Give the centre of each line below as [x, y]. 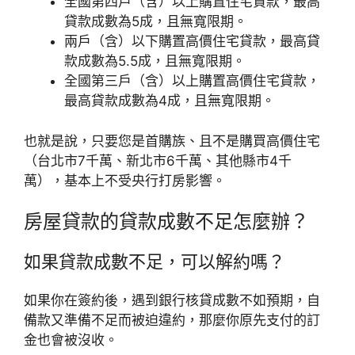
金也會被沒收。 [71, 340]
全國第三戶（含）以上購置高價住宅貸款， [192, 81]
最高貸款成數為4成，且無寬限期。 [170, 101]
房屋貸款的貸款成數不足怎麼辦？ [166, 221]
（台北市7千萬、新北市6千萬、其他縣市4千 [158, 160]
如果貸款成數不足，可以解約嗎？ [155, 261]
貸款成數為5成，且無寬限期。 [156, 21]
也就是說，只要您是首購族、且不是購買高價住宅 [172, 141]
